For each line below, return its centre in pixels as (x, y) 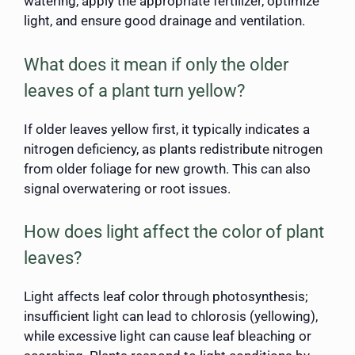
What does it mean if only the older (156, 64)
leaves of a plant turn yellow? (134, 90)
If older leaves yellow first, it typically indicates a (167, 129)
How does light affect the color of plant (174, 232)
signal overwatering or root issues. (127, 188)
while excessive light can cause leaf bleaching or (168, 336)
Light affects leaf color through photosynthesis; (166, 297)
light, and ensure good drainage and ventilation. (164, 21)
